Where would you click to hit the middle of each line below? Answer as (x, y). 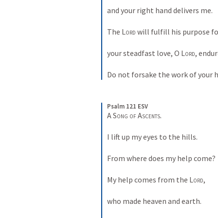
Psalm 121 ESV (127, 106)
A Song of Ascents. (135, 115)
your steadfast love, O (144, 53)
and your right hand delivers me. (161, 10)
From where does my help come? (162, 158)
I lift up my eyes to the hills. (153, 137)
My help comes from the (148, 180)
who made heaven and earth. (155, 201)
